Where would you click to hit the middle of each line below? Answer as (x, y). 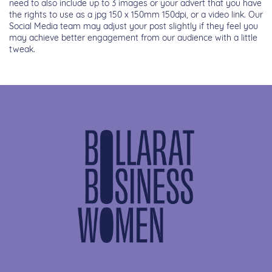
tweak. (22, 49)
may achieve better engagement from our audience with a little (133, 38)
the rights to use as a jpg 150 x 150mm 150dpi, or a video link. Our (136, 15)
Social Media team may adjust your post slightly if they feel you (134, 26)
